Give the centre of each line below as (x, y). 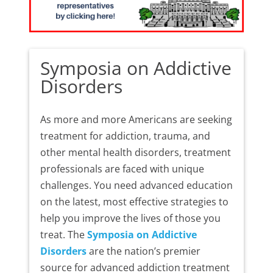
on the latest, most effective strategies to (134, 202)
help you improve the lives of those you (130, 218)
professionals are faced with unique (122, 169)
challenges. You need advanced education (136, 186)
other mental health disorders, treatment (135, 153)
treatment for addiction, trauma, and (125, 136)
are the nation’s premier (143, 251)
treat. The (63, 235)
